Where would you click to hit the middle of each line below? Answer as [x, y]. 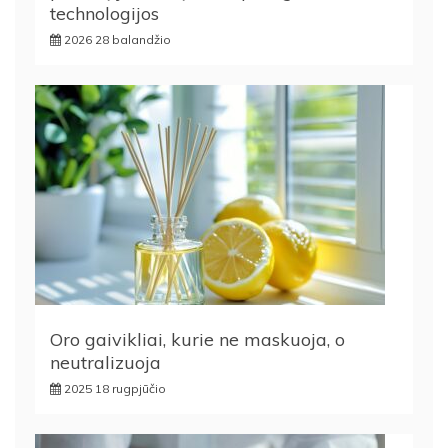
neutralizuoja [105, 362]
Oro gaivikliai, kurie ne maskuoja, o [197, 339]
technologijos [104, 13]
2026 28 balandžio [117, 39]
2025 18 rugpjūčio [115, 388]
